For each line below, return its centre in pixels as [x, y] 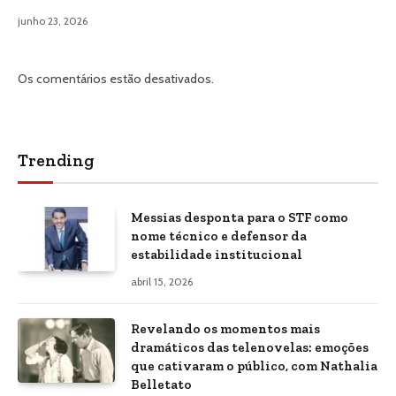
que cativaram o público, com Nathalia [254, 366]
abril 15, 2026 [162, 282]
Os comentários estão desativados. [116, 79]
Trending [56, 161]
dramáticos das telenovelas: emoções [250, 348]
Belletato [161, 385]
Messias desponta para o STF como [240, 218]
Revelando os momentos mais [225, 329]
